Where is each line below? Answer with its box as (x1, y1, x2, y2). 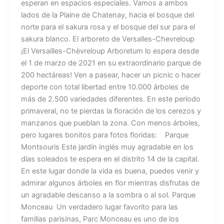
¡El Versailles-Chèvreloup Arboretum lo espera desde (20, 46, 199, 55)
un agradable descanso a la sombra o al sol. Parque (20, 190, 195, 199)
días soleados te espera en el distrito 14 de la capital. (20, 154, 199, 163)
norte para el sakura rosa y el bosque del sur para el (20, 22, 195, 31)
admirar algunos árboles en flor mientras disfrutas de (20, 178, 199, 187)
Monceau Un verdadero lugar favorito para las (20, 202, 178, 211)
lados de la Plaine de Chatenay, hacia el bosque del (20, 10, 194, 19)
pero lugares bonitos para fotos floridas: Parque (20, 130, 188, 139)
